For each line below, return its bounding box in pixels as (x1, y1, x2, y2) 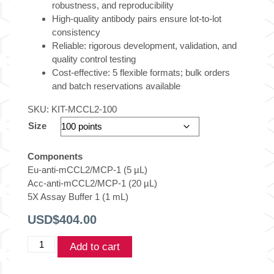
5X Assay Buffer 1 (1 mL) (28, 191, 128, 202)
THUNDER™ (27, 237, 81, 248)
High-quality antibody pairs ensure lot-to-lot (52, 13, 221, 24)
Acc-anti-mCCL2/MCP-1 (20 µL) (28, 178, 157, 189)
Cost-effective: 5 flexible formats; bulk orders (52, 67, 230, 78)
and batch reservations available (52, 81, 180, 92)
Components (28, 151, 83, 162)
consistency (52, 27, 100, 38)
